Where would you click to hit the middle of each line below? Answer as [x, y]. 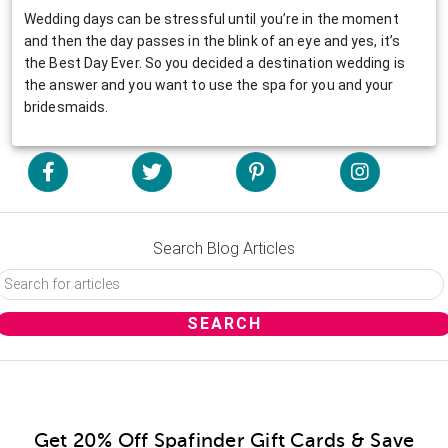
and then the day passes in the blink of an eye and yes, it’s [212, 40]
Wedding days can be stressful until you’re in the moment [211, 18]
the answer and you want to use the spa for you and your [209, 84]
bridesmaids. [66, 106]
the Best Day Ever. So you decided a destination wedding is [214, 62]
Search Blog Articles [224, 248]
